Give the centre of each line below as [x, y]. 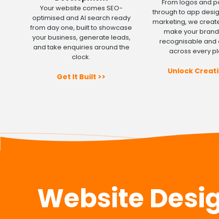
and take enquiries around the [81, 47]
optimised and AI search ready [81, 18]
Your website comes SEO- [81, 8]
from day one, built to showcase [81, 27]
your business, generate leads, [81, 37]
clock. [81, 57]
